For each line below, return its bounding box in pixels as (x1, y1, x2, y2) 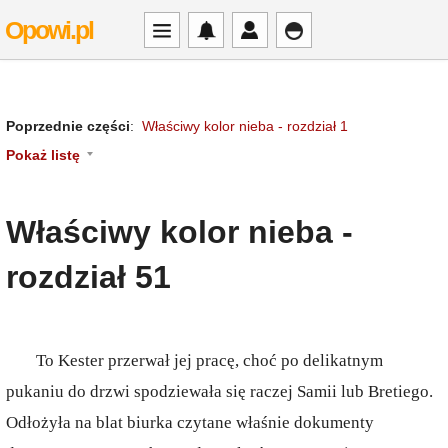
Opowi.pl (5, 16, 93, 44)
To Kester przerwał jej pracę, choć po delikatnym (36, 351, 383, 370)
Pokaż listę (6, 147, 80, 163)
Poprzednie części (6, 118, 130, 134)
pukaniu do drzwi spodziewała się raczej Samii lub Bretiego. (6, 382, 433, 401)
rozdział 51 (6, 259, 171, 295)
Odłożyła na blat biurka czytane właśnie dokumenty (6, 413, 374, 432)
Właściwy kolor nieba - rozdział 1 (142, 118, 348, 134)
